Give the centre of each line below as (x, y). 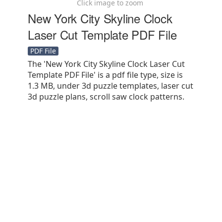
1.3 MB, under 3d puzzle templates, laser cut (111, 86)
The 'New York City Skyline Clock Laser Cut (106, 64)
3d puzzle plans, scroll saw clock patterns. (106, 97)
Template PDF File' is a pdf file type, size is (105, 75)
